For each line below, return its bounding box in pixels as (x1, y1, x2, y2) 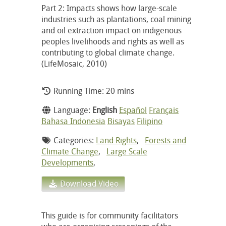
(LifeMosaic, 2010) (41, 58, 107, 69)
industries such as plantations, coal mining (41, 13, 191, 25)
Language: (51, 104, 92, 116)
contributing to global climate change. (41, 46, 175, 58)
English (92, 104, 117, 116)
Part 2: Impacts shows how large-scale (41, 2, 177, 14)
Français (149, 104, 179, 116)
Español (119, 104, 147, 116)
